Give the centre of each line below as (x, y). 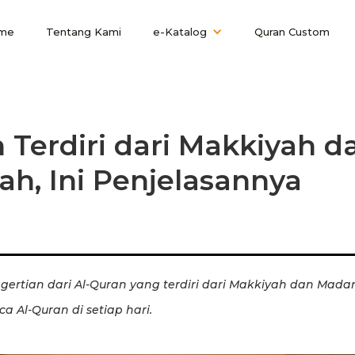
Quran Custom (292, 32)
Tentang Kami (84, 32)
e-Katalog (180, 32)
